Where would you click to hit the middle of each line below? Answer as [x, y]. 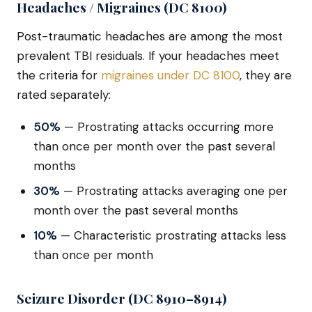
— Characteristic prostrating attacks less [172, 235]
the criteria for [59, 75]
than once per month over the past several [154, 146]
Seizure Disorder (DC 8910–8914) [122, 298]
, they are [266, 75]
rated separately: [64, 95]
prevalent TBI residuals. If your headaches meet [148, 56]
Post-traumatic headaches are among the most [150, 36]
